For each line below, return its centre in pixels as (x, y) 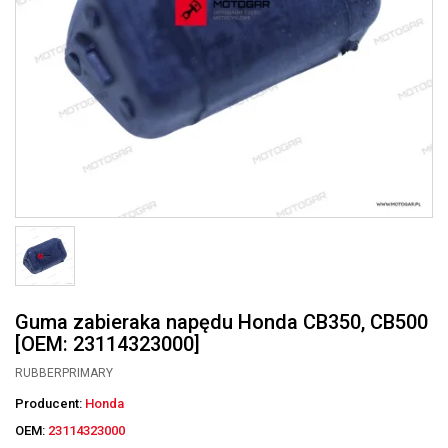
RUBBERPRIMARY (64, 373)
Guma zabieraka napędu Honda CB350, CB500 (221, 322)
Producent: (50, 403)
